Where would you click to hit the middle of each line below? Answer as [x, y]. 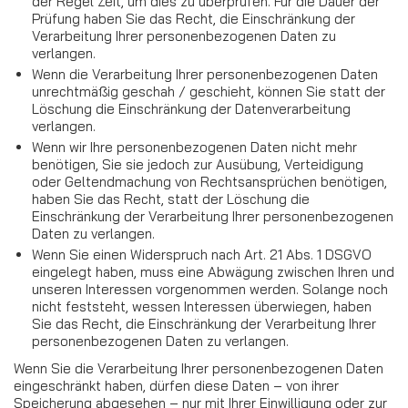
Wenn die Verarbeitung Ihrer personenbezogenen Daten [205, 74]
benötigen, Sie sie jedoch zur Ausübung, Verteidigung [198, 164]
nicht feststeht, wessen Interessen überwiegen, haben [202, 306]
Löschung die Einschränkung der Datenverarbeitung [191, 108]
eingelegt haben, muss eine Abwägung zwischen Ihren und [213, 271]
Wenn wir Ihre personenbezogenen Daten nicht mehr [194, 147]
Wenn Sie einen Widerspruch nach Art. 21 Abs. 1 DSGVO [202, 254]
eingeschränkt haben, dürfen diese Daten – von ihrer [176, 386]
